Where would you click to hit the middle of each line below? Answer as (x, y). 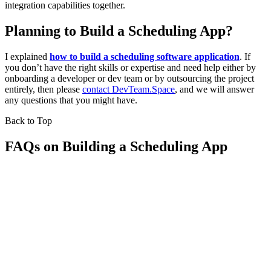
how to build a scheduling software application (145, 57)
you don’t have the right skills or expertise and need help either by (130, 68)
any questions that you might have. (71, 100)
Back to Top (28, 121)
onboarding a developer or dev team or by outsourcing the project (129, 79)
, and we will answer (214, 90)
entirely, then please (44, 90)
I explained (27, 57)
